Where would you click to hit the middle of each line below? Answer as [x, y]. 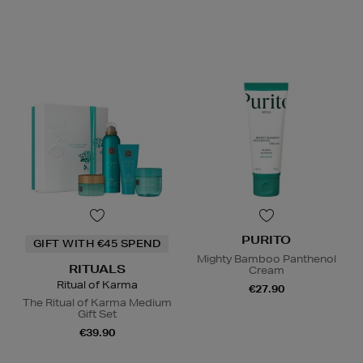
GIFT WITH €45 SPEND [97, 244]
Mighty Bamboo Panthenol [266, 259]
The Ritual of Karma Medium [97, 303]
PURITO [266, 240]
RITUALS [97, 269]
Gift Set [97, 314]
